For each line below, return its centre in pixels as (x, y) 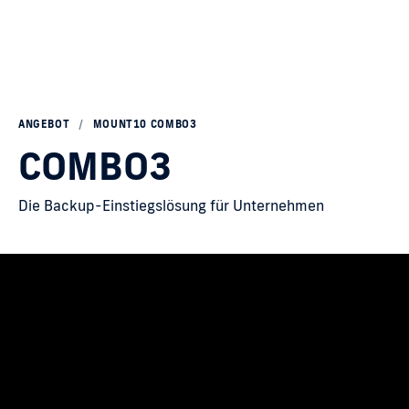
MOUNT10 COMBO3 (145, 124)
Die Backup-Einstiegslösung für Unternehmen (171, 205)
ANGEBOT (44, 124)
